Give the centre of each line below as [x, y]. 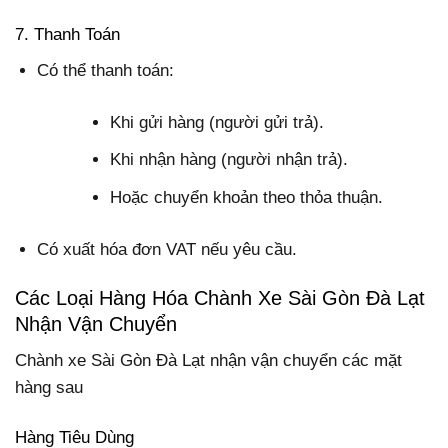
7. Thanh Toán [67, 35]
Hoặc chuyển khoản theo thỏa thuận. [247, 197]
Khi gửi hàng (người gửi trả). [217, 123]
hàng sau [49, 388]
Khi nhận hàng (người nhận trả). [229, 160]
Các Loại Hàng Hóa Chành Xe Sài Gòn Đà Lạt [220, 298]
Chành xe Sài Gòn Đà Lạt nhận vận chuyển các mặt [208, 361]
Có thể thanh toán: [106, 70]
